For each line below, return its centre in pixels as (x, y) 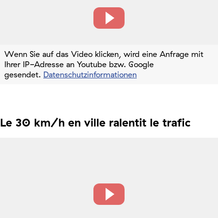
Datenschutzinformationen (90, 75)
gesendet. (24, 75)
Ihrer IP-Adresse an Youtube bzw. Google (79, 64)
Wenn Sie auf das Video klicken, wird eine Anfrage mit (104, 54)
